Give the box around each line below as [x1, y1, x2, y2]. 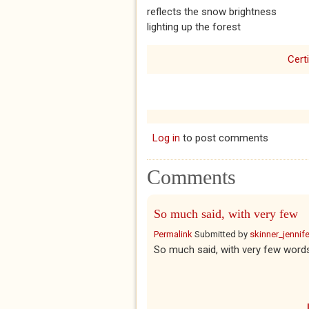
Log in [152, 132, 180, 144]
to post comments [179, 132, 268, 144]
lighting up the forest [147, 21, 241, 33]
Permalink [154, 229, 192, 239]
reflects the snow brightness [147, 6, 277, 18]
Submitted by [192, 229, 250, 239]
